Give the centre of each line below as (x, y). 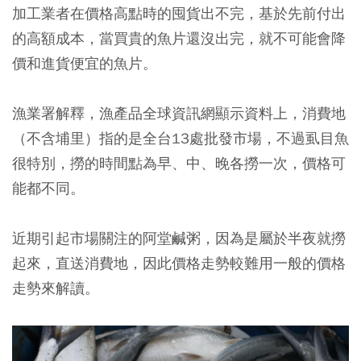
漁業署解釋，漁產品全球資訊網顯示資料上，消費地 (179, 113)
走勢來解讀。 (58, 288)
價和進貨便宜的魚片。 (85, 63)
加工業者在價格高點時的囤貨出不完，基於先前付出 (179, 13)
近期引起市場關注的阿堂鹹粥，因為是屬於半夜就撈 (179, 238)
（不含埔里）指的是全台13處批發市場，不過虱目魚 (180, 138)
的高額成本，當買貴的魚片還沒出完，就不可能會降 (179, 38)
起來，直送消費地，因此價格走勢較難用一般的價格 (179, 263)
